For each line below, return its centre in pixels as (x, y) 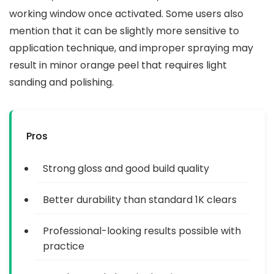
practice (64, 246)
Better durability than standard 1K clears (140, 199)
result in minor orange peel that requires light (118, 65)
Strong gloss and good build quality (126, 168)
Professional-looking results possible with (142, 231)
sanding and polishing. (61, 82)
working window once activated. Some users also (126, 13)
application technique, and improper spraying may (131, 48)
